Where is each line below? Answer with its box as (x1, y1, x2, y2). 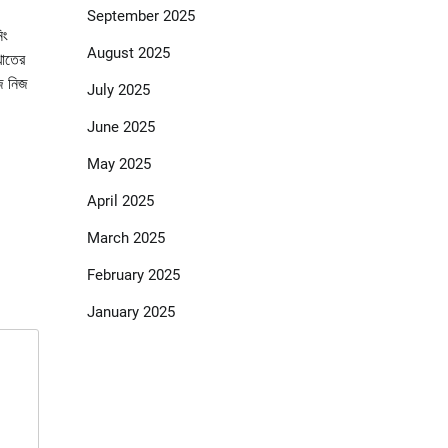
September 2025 (86, 7, 195, 26)
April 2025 (86, 192, 154, 211)
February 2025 (86, 266, 180, 285)
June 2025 (86, 118, 155, 137)
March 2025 (86, 229, 165, 248)
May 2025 (86, 155, 151, 174)
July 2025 (86, 81, 150, 100)
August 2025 (86, 44, 170, 63)
